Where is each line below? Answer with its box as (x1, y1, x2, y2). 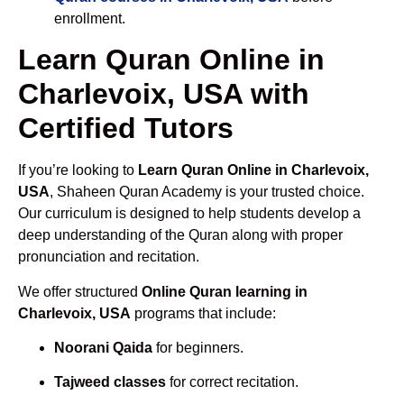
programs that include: (131, 305, 276, 321)
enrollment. (54, 10, 125, 26)
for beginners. (152, 339, 243, 355)
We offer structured (18, 283, 142, 299)
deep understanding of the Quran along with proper (18, 227, 343, 243)
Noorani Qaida (54, 339, 152, 355)
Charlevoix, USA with (18, 78, 309, 111)
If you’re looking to (18, 162, 138, 179)
